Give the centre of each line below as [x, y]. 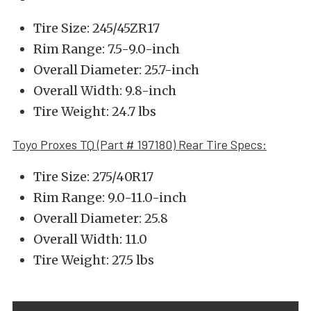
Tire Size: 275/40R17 [93, 177]
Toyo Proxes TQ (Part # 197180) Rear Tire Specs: [140, 144]
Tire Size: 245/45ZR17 [96, 28]
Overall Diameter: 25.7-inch [116, 70]
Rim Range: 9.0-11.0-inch [110, 197]
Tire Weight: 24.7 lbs [95, 111]
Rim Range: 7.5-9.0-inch [107, 49]
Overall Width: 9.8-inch [105, 91]
